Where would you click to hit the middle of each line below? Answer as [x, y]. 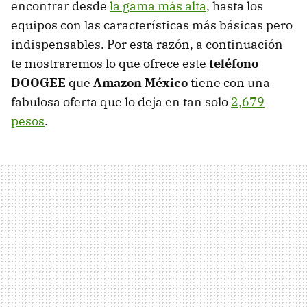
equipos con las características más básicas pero [152, 25]
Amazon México [140, 83]
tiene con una [229, 83]
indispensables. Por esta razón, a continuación [147, 45]
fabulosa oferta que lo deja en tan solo [121, 102]
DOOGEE [38, 83]
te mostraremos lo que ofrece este [110, 64]
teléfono [234, 64]
